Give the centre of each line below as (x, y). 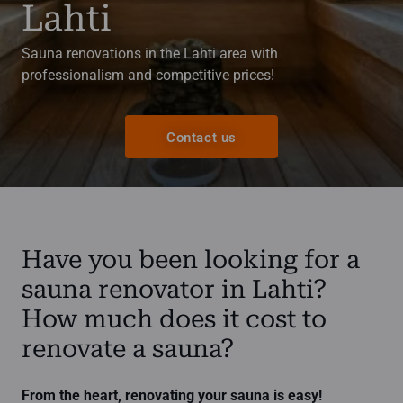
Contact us (201, 137)
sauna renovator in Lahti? (174, 289)
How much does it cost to (174, 319)
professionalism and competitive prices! (148, 75)
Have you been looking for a (191, 260)
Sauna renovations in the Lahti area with (150, 54)
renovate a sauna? (128, 349)
